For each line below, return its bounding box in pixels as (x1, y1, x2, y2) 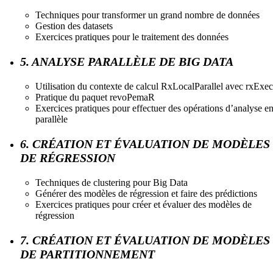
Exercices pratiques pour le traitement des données (35, 31, 229, 42)
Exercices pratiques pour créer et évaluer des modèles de (35, 199, 252, 210)
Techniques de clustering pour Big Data (35, 177, 188, 188)
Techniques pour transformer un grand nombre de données (35, 9, 260, 20)
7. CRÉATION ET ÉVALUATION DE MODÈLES (20, 233, 270, 247)
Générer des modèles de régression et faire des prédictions (35, 188, 257, 199)
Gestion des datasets (35, 20, 113, 31)
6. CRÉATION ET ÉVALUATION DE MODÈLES (20, 136, 270, 151)
